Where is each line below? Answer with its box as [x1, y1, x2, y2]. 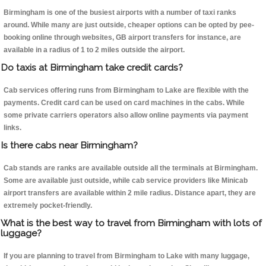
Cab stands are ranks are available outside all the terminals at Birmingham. [4, 164, 258, 173]
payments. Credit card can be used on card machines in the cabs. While [4, 99, 245, 107]
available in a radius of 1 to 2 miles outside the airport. [4, 46, 185, 55]
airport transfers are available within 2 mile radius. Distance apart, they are [4, 189, 256, 198]
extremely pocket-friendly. [4, 201, 92, 210]
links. [4, 123, 21, 132]
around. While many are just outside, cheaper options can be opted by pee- [4, 21, 254, 30]
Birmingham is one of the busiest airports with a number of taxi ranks [4, 8, 236, 17]
